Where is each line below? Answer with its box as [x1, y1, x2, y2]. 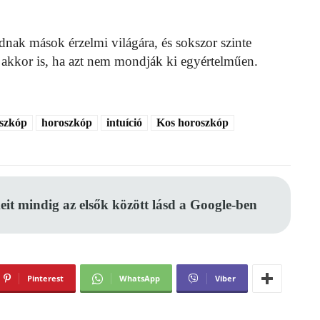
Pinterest [27, 273, 64, 284]
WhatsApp [119, 273, 160, 284]
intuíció [106, 116, 142, 129]
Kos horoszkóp [156, 116, 229, 129]
